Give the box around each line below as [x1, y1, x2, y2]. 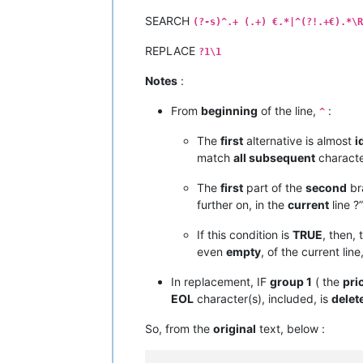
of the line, [258, 104, 319, 118]
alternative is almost [243, 134, 355, 148]
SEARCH [145, 14, 193, 28]
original [213, 322, 256, 336]
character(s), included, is [194, 292, 331, 306]
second [305, 181, 347, 195]
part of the [243, 181, 305, 195]
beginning [201, 104, 258, 118]
